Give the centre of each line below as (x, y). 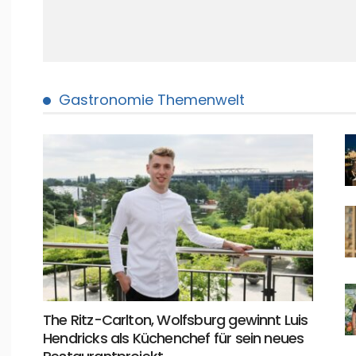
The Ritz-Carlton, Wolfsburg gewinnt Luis (176, 320)
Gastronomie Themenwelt (152, 100)
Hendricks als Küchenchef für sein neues (174, 339)
